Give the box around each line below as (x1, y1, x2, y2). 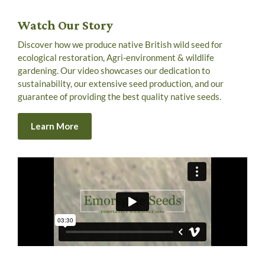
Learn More (31, 121, 79, 132)
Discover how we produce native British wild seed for (18, 38, 222, 50)
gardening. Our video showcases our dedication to (18, 64, 210, 76)
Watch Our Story (18, 17, 113, 33)
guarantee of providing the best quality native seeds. (18, 91, 223, 102)
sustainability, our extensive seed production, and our (18, 77, 224, 89)
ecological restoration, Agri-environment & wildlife (18, 51, 214, 63)
